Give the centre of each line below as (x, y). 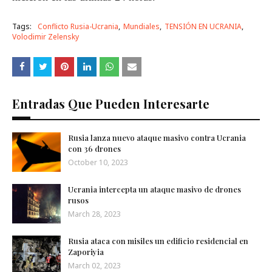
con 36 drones (94, 148)
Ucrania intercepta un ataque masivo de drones (155, 189)
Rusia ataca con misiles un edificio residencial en (158, 241)
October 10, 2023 (98, 162)
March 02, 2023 (94, 266)
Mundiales (141, 26)
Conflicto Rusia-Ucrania (78, 26)
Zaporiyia (86, 252)
